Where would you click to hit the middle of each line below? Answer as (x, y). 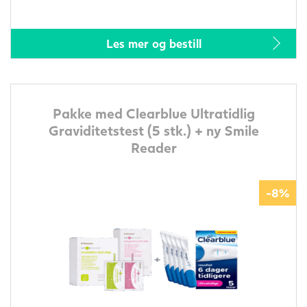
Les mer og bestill (153, 43)
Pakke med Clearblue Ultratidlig (153, 113)
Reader (153, 147)
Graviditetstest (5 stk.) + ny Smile (153, 130)
